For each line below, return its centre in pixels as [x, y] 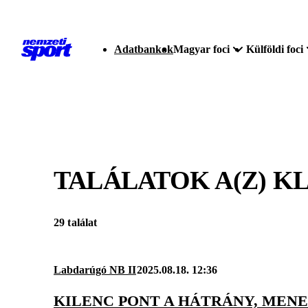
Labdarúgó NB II [95, 270]
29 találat [76, 223]
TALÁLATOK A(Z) [163, 180]
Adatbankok [144, 49]
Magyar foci [201, 49]
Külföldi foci [275, 49]
